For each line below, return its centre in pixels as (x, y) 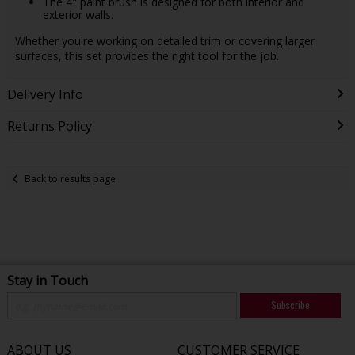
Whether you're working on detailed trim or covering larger (164, 41)
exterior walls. (78, 15)
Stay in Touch (47, 281)
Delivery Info (45, 95)
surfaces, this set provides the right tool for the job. (147, 56)
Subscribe (290, 305)
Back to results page (71, 178)
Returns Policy (49, 126)
